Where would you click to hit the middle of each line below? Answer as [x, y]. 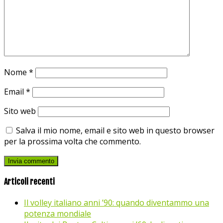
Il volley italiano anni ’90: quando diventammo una [116, 203]
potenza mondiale [57, 214]
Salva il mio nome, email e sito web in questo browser [115, 130]
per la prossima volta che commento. [72, 141]
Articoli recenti [29, 182]
